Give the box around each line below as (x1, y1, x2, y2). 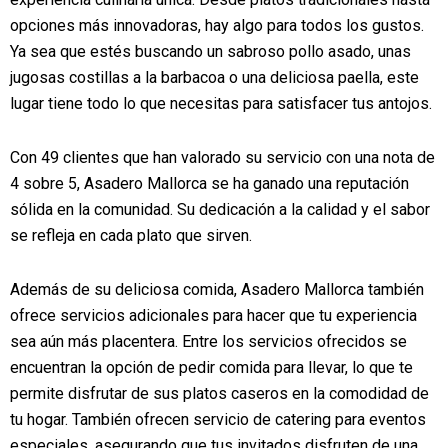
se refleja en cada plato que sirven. (10, 226, 252, 245)
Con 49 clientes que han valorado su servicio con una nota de (10, 148, 435, 167)
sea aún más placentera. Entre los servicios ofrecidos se (10, 332, 407, 351)
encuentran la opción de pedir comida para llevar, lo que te (10, 358, 413, 377)
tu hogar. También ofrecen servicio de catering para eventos (10, 410, 426, 429)
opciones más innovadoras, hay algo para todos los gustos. (10, 16, 424, 35)
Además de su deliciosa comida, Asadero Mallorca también (10, 280, 424, 299)
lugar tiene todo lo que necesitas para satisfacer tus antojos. (10, 94, 432, 113)
